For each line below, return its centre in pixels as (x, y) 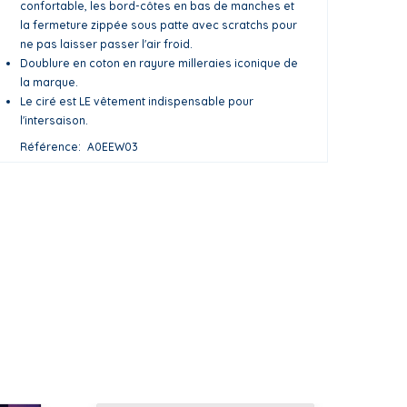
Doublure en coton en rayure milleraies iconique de (159, 63)
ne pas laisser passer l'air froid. (106, 44)
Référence (49, 147)
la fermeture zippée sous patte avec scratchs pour (159, 25)
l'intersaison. (54, 120)
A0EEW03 (113, 147)
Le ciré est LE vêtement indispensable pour (137, 101)
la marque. (49, 82)
